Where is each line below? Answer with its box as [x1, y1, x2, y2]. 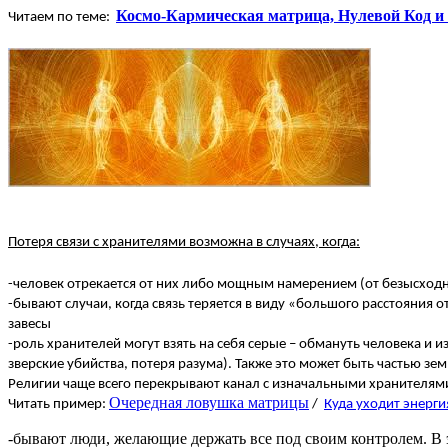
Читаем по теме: [8, 9, 116, 25]
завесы [8, 316, 51, 332]
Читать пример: [8, 396, 109, 412]
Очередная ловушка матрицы [109, 393, 309, 411]
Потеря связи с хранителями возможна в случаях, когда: [8, 235, 360, 251]
